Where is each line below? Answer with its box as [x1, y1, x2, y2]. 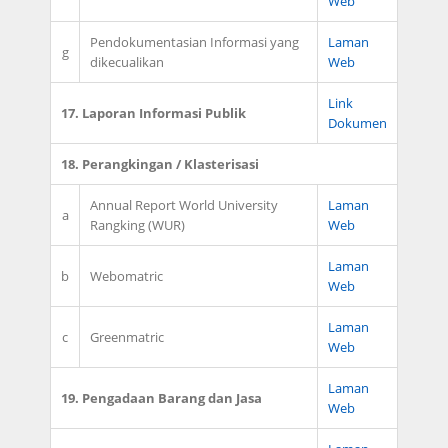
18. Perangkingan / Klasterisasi [61, 155, 259, 173]
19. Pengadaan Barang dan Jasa [61, 389, 262, 407]
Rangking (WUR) [90, 216, 185, 234]
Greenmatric [90, 328, 164, 346]
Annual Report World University [90, 196, 278, 214]
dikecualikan [90, 53, 164, 71]
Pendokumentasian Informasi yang [90, 33, 299, 51]
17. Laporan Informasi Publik [61, 104, 246, 122]
